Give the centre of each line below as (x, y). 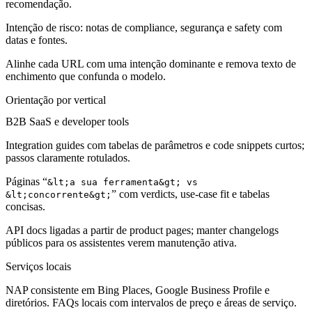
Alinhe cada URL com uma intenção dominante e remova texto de (151, 63)
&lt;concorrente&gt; (58, 195)
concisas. (25, 207)
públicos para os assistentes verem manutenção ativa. (121, 243)
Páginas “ (26, 182)
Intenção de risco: (44, 27)
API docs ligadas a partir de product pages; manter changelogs (142, 231)
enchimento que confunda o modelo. (86, 76)
